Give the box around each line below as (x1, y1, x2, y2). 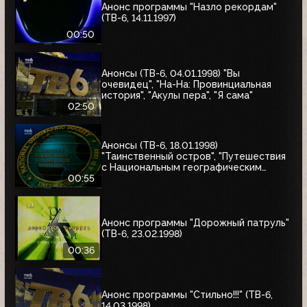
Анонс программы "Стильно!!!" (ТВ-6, (101, 289, 273, 301)
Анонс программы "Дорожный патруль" (101, 217, 289, 229)
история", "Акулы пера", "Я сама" (101, 90, 253, 101)
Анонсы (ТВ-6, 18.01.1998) (101, 140, 218, 151)
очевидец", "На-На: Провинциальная (101, 79, 271, 90)
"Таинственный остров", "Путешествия (101, 151, 286, 162)
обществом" (101, 173, 161, 184)
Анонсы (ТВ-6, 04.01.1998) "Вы (101, 68, 240, 79)
